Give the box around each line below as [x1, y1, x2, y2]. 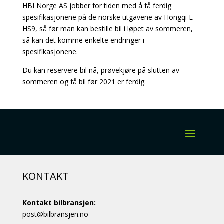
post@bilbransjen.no [22, 209, 88, 219]
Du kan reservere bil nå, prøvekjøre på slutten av [22, 65, 179, 75]
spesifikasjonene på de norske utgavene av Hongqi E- [22, 12, 195, 22]
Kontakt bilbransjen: [22, 197, 96, 207]
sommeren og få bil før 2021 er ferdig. [22, 76, 146, 86]
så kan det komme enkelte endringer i [22, 35, 144, 45]
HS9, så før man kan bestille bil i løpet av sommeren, [22, 23, 193, 33]
